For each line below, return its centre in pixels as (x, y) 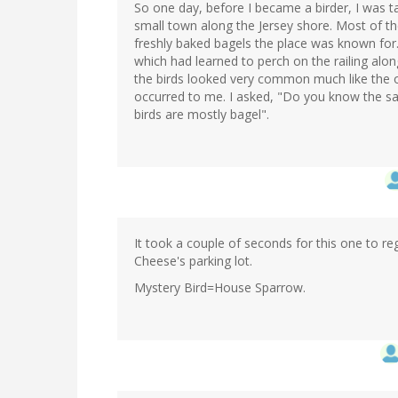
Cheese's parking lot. (193, 261)
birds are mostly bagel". (202, 115)
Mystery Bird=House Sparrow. (220, 288)
